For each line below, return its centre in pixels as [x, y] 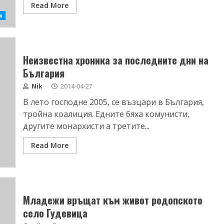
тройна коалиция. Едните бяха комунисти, [106, 114]
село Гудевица [55, 213]
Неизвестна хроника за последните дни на [115, 60]
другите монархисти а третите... [86, 126]
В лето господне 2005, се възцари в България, [113, 102]
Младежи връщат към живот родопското [112, 200]
